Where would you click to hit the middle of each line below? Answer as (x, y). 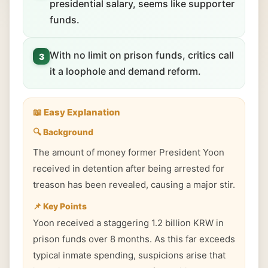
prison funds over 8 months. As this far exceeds (134, 239)
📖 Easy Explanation (77, 112)
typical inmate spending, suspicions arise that (129, 255)
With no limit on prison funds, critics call (142, 55)
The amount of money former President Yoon (129, 152)
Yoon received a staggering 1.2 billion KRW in (128, 223)
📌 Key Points (60, 206)
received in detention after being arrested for (129, 168)
